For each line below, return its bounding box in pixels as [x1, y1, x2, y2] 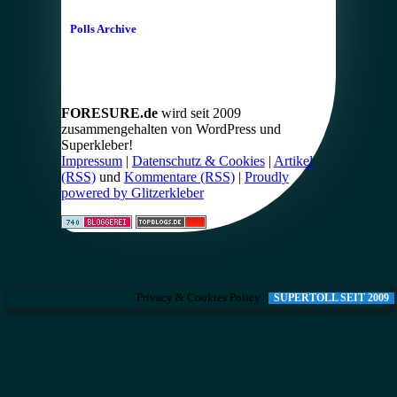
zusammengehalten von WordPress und [60, 121, 281, 137]
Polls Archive [69, 22, 136, 36]
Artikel [273, 153, 313, 169]
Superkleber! [60, 137, 133, 153]
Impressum [60, 153, 122, 169]
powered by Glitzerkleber [60, 185, 204, 201]
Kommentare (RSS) [123, 169, 235, 185]
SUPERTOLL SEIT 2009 [273, 292, 389, 304]
